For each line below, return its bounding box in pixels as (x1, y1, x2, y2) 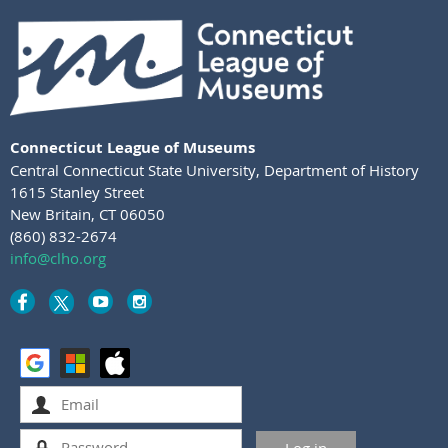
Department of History (264, 159, 419, 180)
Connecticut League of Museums (10, 136, 255, 158)
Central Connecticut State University (10, 159, 256, 180)
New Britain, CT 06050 (10, 203, 165, 224)
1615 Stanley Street (10, 181, 144, 202)
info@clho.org (10, 247, 106, 268)
